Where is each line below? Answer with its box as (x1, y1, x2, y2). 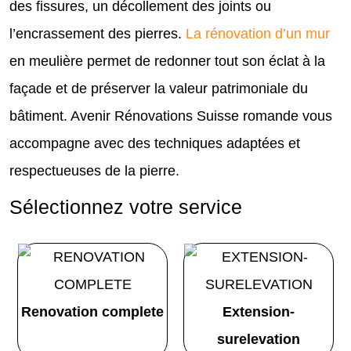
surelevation (217, 331, 300, 347)
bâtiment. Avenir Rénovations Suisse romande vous (9, 107, 332, 124)
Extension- (223, 303, 295, 320)
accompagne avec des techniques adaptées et (9, 135, 300, 151)
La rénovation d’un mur (186, 25, 330, 42)
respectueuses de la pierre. (9, 162, 179, 179)
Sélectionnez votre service (9, 195, 242, 218)
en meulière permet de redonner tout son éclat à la (9, 52, 325, 69)
